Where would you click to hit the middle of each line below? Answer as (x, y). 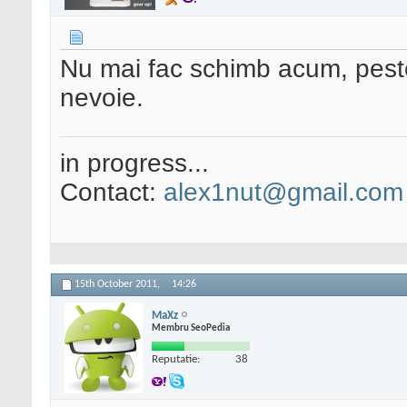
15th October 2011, (119, 285)
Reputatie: (176, 359)
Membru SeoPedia (191, 328)
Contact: (112, 193)
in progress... (134, 164)
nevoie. (102, 98)
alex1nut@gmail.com (283, 193)
